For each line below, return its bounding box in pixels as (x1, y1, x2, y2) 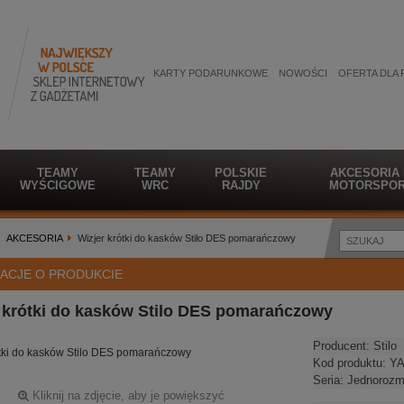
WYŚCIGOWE (20, 179, 96, 192)
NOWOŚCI (279, 68, 327, 78)
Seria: (312, 373, 347, 387)
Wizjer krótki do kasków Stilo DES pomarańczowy (78, 233, 296, 243)
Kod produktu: (312, 356, 390, 370)
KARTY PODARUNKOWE (153, 68, 268, 78)
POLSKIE (215, 166, 267, 179)
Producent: (312, 339, 373, 353)
